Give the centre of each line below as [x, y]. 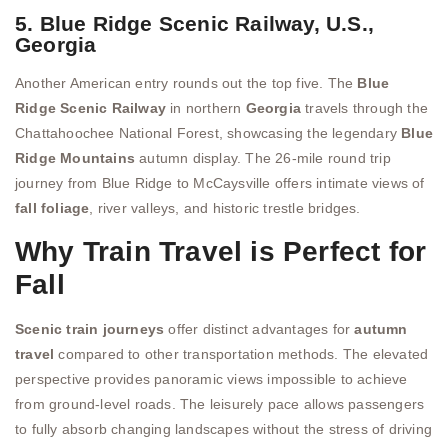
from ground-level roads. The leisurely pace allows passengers [220, 404]
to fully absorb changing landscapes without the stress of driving [224, 429]
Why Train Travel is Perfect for [221, 252]
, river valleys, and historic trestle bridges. [225, 207]
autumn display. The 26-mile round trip [263, 157]
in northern [206, 107]
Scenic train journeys [90, 329]
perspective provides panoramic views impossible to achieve [211, 379]
